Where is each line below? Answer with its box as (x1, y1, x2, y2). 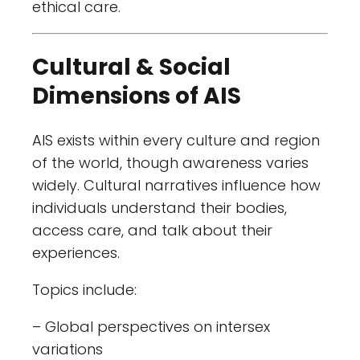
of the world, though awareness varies (32, 153, 309, 174)
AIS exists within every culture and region (32, 130, 320, 151)
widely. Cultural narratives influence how (32, 175, 321, 196)
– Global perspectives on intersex (32, 317, 270, 337)
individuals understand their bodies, (32, 198, 287, 219)
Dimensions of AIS (32, 80, 241, 112)
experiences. (32, 243, 120, 264)
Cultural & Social (32, 51, 231, 83)
